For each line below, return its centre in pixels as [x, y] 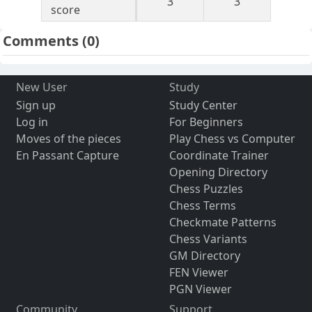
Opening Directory [218, 172]
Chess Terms [202, 206]
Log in [32, 122]
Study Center [203, 106]
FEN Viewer [198, 273]
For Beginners [206, 122]
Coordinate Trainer [219, 156]
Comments [42, 41]
